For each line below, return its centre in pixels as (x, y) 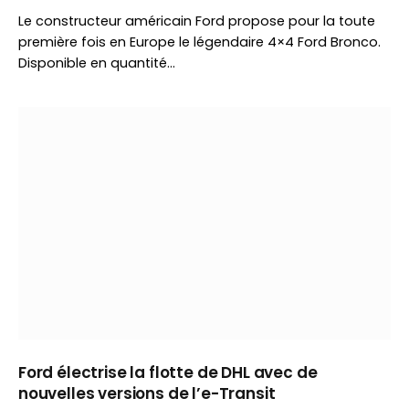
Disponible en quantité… (97, 63)
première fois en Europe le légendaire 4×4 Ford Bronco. (199, 42)
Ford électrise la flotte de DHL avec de (168, 372)
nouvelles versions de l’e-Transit (147, 393)
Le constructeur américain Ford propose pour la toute (197, 21)
